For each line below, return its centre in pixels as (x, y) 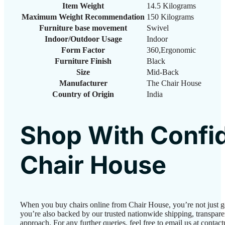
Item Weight (83, 6)
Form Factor (83, 50)
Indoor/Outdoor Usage (83, 39)
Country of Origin (83, 94)
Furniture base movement (83, 28)
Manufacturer (83, 83)
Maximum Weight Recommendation (83, 17)
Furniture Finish (83, 61)
